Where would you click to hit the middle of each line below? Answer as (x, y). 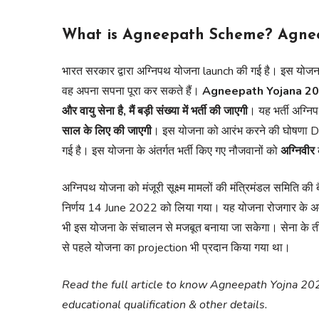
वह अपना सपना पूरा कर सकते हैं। (131, 91)
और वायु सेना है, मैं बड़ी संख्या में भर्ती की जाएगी (155, 111)
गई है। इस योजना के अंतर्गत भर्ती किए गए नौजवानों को (171, 151)
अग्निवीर (298, 151)
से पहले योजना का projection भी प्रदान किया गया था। (176, 247)
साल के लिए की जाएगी (107, 131)
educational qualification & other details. (165, 304)
